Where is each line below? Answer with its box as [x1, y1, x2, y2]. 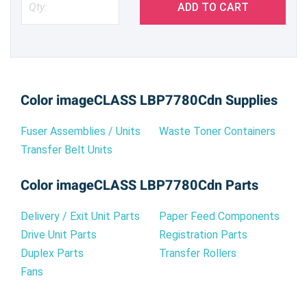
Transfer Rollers [159, 246, 236, 260]
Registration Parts [159, 228, 247, 241]
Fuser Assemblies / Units [21, 124, 140, 138]
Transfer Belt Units [21, 143, 112, 156]
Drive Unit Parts [21, 228, 97, 241]
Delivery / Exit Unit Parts [21, 209, 140, 223]
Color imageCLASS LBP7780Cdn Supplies [21, 90, 278, 110]
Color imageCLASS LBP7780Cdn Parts [21, 175, 258, 195]
